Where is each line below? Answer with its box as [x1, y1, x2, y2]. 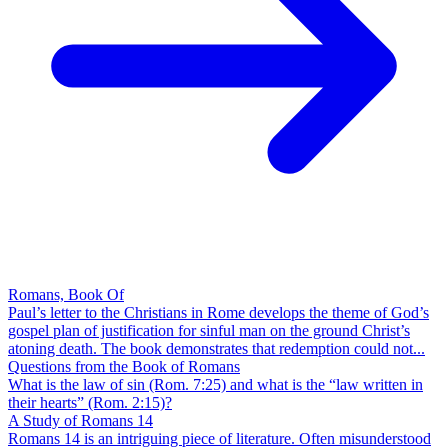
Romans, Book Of [8, 286, 124, 304]
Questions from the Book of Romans [8, 358, 240, 376]
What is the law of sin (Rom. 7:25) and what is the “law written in [8, 376, 423, 394]
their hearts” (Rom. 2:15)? [8, 394, 172, 412]
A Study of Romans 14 [8, 412, 153, 430]
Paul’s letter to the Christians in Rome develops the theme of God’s [8, 304, 429, 322]
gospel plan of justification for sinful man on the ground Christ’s [8, 322, 410, 340]
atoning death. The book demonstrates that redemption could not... [8, 340, 425, 358]
